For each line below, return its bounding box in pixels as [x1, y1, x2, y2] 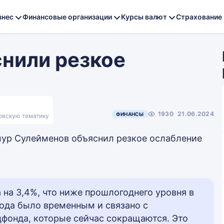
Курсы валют [121, 12, 167, 21]
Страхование [176, 12, 222, 21]
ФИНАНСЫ [115, 111, 144, 117]
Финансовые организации [22, 12, 112, 21]
